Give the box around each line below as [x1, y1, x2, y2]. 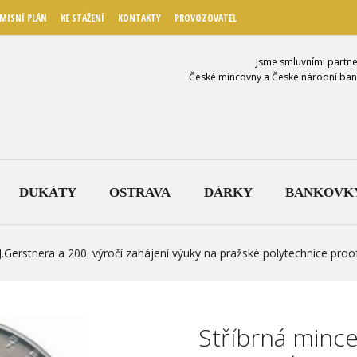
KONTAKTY [118, 11, 161, 25]
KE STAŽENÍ [61, 11, 104, 25]
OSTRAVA [109, 184, 171, 200]
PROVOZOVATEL [175, 11, 237, 25]
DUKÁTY [18, 184, 76, 200]
